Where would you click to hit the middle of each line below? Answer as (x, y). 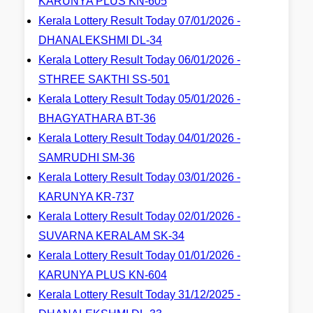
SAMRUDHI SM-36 (87, 158)
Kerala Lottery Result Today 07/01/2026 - (139, 21)
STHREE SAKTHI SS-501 (104, 79)
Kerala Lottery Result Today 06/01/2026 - (139, 60)
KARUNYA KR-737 (86, 197)
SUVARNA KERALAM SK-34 (111, 236)
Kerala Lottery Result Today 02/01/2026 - (139, 216)
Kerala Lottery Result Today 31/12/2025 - (139, 294)
